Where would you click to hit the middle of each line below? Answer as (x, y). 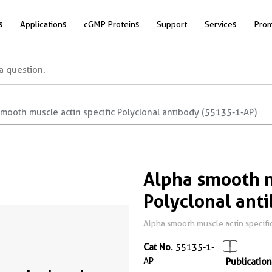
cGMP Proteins (111, 24)
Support (172, 24)
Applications (43, 24)
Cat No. (158, 247)
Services (220, 24)
